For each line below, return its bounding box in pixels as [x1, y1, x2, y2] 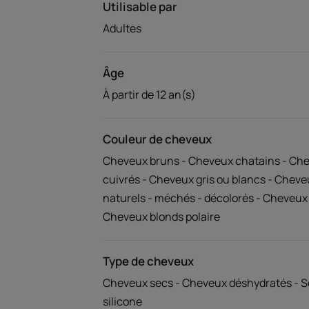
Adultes [102, 21, 141, 36]
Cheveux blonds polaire [102, 209, 220, 224]
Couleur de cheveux [102, 131, 212, 147]
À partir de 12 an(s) [102, 87, 196, 102]
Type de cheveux [102, 253, 194, 269]
